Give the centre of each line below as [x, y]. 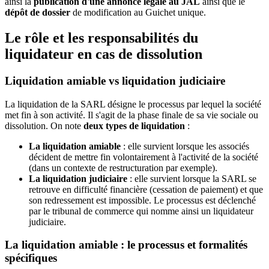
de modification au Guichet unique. [138, 13]
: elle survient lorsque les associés [185, 146]
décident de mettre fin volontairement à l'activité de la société [144, 157]
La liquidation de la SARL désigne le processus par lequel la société [133, 104]
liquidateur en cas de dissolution [104, 54]
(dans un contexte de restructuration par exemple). [123, 168]
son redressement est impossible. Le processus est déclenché [142, 200]
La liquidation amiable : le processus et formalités [126, 245]
